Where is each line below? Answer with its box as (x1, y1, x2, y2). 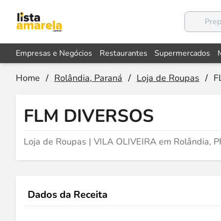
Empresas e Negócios (16, 48, 92, 59)
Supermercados (154, 48, 211, 59)
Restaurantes (99, 48, 147, 59)
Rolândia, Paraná (54, 72, 122, 84)
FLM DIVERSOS (24, 104, 154, 128)
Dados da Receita (28, 188, 108, 201)
